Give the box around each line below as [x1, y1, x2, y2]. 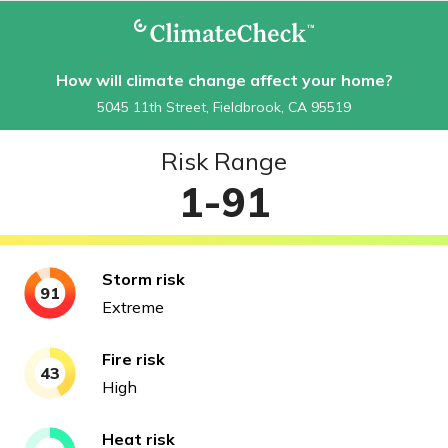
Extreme [102, 296, 164, 317]
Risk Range [161, 145, 287, 176]
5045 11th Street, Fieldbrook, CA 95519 [97, 97, 351, 116]
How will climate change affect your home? [55, 69, 393, 90]
